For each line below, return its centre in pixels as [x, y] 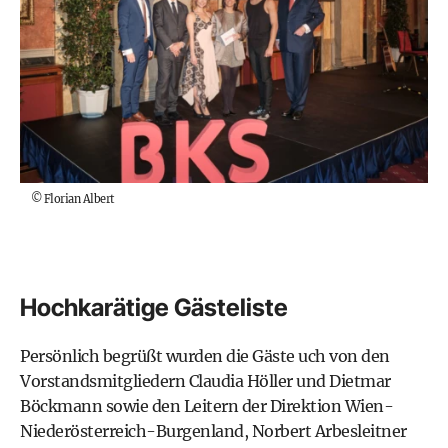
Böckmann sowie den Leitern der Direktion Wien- [206, 406]
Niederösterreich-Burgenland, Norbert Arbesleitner [213, 431]
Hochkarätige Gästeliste [154, 308]
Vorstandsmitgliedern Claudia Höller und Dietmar [205, 381]
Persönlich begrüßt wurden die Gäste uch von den [205, 356]
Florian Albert [78, 199]
